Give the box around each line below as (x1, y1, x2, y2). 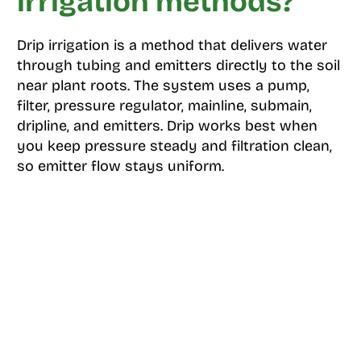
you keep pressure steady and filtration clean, (16, 136, 332, 155)
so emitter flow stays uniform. (16, 156, 224, 175)
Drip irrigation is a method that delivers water (16, 35, 327, 54)
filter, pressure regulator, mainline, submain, (16, 96, 312, 114)
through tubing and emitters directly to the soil (16, 56, 340, 74)
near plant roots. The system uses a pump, (16, 76, 309, 94)
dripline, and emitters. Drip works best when (16, 116, 317, 135)
